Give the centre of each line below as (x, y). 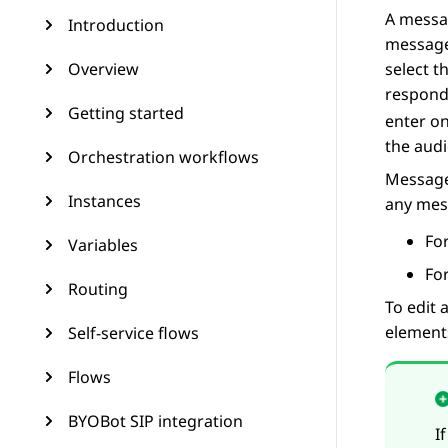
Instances (104, 201)
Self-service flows (133, 333)
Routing (98, 289)
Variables (103, 245)
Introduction (116, 25)
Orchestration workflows (163, 157)
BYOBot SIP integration (155, 421)
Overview (103, 69)
